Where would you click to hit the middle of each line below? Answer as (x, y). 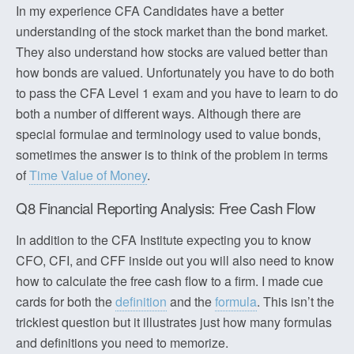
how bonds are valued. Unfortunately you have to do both (175, 72)
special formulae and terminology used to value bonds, (168, 134)
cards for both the (66, 301)
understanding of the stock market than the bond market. (172, 31)
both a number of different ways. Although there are (158, 113)
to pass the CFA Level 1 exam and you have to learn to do (177, 93)
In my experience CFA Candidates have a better (150, 11)
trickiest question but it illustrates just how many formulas (174, 322)
